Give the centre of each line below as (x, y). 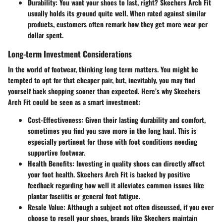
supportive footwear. (56, 153)
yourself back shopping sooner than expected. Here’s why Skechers (104, 91)
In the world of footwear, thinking (56, 69)
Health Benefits (50, 164)
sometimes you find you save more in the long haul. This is (112, 131)
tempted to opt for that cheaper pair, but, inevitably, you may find (102, 80)
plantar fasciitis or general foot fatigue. (84, 196)
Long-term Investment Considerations (70, 54)
